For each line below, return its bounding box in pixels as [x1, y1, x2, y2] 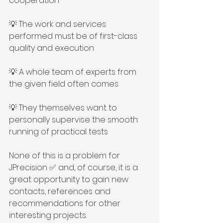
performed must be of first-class [9, 30, 139, 42]
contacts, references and [9, 186, 112, 197]
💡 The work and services [9, 18, 108, 30]
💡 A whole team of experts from [9, 66, 138, 78]
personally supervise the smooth [9, 114, 140, 125]
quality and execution [9, 42, 94, 54]
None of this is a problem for [9, 150, 122, 161]
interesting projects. [9, 210, 87, 221]
